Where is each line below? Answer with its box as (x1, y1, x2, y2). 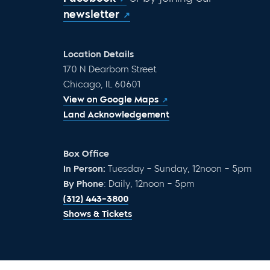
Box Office (63, 148, 109, 159)
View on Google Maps (63, 93, 159, 105)
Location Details (63, 48, 134, 60)
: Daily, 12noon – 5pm (104, 178, 195, 189)
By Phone (63, 178, 104, 189)
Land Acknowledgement (63, 108, 169, 120)
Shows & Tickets (63, 208, 132, 219)
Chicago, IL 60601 (63, 78, 140, 90)
